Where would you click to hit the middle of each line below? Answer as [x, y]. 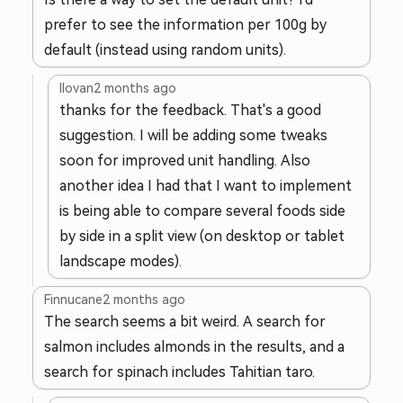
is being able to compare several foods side [202, 211]
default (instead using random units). [165, 50]
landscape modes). [121, 261]
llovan [76, 88]
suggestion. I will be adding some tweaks [193, 135]
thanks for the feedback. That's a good [190, 110]
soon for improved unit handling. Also [185, 161]
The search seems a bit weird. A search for [185, 322]
